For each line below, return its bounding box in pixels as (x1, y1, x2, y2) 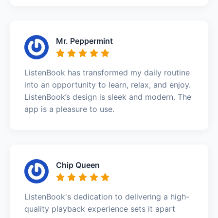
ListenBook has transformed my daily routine (24, 67, 190, 77)
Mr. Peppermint (56, 36, 113, 46)
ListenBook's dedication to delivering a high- (24, 191, 189, 201)
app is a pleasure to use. (24, 104, 114, 114)
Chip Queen (56, 160, 100, 170)
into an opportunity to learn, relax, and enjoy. (24, 79, 191, 90)
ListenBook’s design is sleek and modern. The (24, 91, 191, 102)
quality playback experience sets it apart (24, 203, 175, 214)
